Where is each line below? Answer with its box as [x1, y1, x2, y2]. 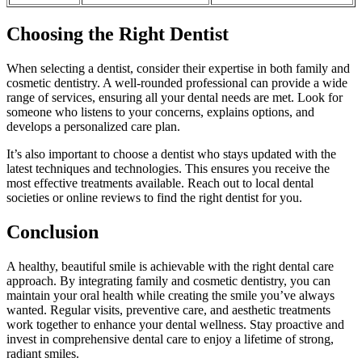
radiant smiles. [6, 346, 79, 360]
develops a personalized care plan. [6, 119, 180, 133]
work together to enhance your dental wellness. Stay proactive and [6, 317, 344, 331]
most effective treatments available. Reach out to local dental [6, 175, 314, 190]
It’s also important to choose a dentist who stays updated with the [6, 146, 336, 161]
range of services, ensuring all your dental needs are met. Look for [6, 90, 343, 104]
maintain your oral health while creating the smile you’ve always [6, 288, 335, 302]
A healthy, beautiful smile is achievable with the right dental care [6, 259, 334, 273]
